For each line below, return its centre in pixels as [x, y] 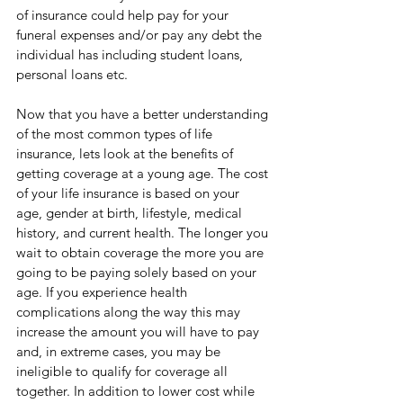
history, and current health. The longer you [144, 233]
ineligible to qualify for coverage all [124, 371]
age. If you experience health [103, 292]
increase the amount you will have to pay [139, 331]
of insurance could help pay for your [124, 15]
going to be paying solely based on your [138, 272]
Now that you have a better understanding [144, 114]
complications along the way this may [130, 312]
